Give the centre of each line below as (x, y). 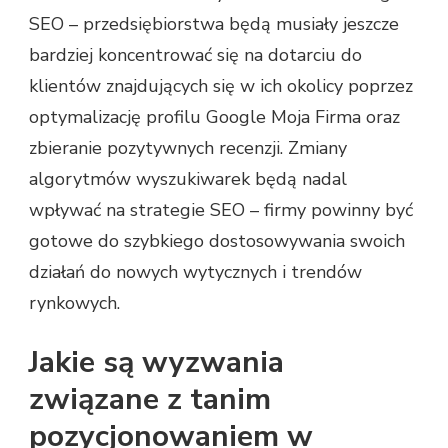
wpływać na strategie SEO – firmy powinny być (221, 209)
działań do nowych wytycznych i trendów (195, 271)
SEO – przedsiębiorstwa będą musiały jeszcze (214, 23)
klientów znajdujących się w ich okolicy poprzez (221, 85)
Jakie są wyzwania (156, 362)
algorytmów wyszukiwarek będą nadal (188, 178)
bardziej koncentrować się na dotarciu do (195, 54)
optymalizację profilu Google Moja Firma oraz (214, 116)
